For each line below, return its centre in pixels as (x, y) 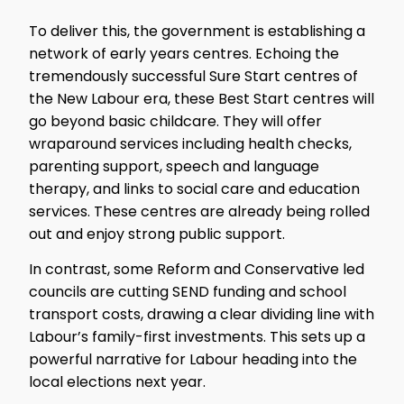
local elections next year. (119, 381)
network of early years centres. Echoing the (184, 53)
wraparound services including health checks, (190, 143)
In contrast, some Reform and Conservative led (197, 269)
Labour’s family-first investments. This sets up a (197, 336)
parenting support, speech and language (174, 166)
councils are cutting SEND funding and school (188, 291)
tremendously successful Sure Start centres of (193, 76)
